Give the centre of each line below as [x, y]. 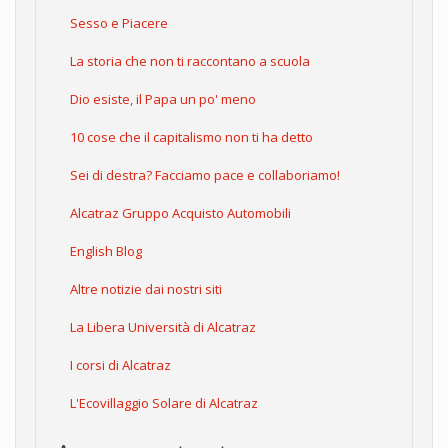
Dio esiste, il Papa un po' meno [163, 98]
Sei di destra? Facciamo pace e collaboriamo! [205, 174]
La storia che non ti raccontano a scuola [190, 60]
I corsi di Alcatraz [120, 364]
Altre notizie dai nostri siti [146, 288]
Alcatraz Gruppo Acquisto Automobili [180, 212]
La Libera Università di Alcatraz [163, 326]
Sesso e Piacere [119, 22]
